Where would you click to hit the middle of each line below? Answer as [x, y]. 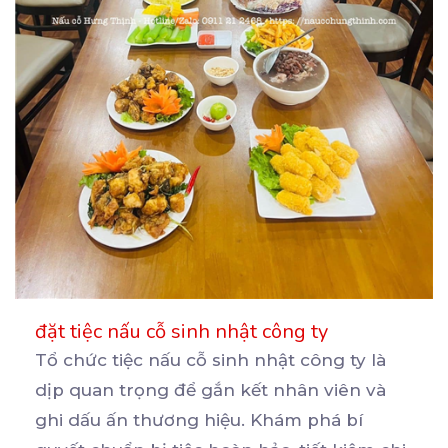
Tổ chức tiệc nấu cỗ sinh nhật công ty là [210, 359]
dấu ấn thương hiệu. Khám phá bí [215, 419]
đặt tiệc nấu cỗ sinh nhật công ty [181, 331]
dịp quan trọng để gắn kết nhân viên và [210, 389]
